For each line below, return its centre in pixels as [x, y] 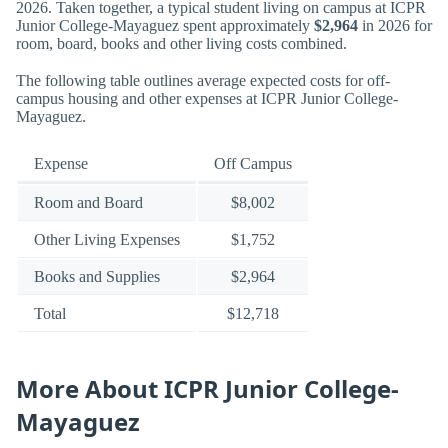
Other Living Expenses [107, 240]
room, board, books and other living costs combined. [181, 43]
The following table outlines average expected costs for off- [203, 80]
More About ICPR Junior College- [207, 389]
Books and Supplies [97, 277]
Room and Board [88, 203]
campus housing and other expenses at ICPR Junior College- [207, 98]
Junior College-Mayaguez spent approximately [165, 25]
